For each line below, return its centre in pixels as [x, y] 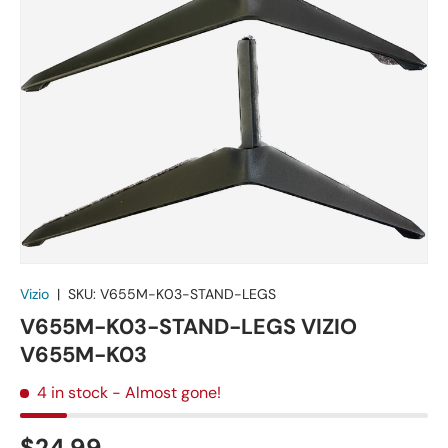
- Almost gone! [166, 393]
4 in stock [72, 393]
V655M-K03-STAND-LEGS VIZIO [188, 327]
